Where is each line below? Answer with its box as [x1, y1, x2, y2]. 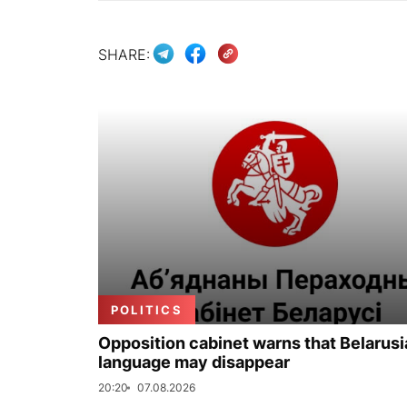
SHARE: [98, 45, 150, 64]
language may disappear [98, 352, 290, 372]
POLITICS [111, 303, 183, 317]
